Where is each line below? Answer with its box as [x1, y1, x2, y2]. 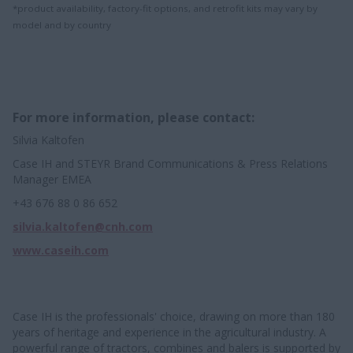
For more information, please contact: [13, 108, 255, 126]
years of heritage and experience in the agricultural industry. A [13, 324, 326, 340]
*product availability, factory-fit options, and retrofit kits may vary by [13, 2, 318, 14]
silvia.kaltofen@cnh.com [13, 218, 153, 234]
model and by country [13, 18, 111, 31]
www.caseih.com [13, 242, 109, 258]
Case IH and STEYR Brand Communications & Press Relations [13, 155, 328, 171]
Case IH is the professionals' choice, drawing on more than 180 [13, 308, 335, 324]
